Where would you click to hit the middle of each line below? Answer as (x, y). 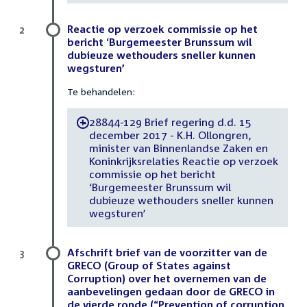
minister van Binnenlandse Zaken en (178, 148)
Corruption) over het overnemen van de (167, 279)
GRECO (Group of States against (149, 266)
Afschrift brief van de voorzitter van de (167, 253)
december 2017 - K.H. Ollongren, (170, 135)
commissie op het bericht (152, 174)
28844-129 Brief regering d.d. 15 (170, 122)
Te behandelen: (101, 92)
